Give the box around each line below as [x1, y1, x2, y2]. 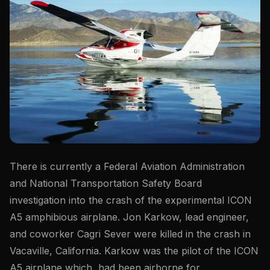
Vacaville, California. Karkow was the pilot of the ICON [10, 244, 259, 257]
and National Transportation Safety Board [10, 177, 202, 189]
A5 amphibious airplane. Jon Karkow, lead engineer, [10, 210, 249, 223]
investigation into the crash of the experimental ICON [10, 193, 252, 206]
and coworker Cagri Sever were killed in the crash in [10, 227, 251, 240]
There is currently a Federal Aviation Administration [10, 160, 245, 172]
